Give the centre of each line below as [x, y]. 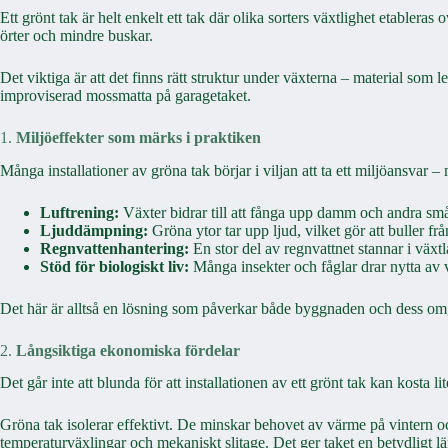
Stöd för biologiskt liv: [114, 266]
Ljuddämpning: [94, 230]
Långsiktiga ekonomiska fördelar [128, 350]
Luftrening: [79, 212]
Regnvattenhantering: [114, 248]
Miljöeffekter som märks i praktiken [138, 137]
